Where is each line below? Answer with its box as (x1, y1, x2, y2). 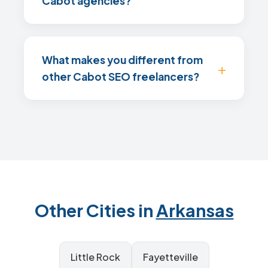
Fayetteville (142, 251, 198, 263)
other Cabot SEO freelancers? (42, 70, 199, 83)
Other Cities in (34, 199, 156, 221)
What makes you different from (42, 53, 203, 66)
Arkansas (156, 199, 234, 221)
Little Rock (70, 251, 120, 263)
